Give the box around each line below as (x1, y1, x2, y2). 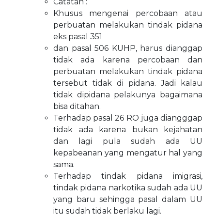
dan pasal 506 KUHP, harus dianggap (53, 44, 202, 53)
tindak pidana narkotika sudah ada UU (53, 183, 202, 192)
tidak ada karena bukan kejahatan (53, 125, 202, 134)
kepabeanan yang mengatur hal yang (53, 148, 202, 157)
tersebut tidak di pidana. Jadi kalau (53, 78, 202, 88)
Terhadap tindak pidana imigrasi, (53, 171, 202, 181)
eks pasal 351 (53, 32, 102, 41)
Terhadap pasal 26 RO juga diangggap (53, 113, 202, 123)
